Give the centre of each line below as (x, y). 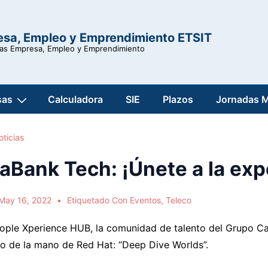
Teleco (179, 200)
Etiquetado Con (99, 200)
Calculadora (75, 100)
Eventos (146, 200)
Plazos (178, 100)
